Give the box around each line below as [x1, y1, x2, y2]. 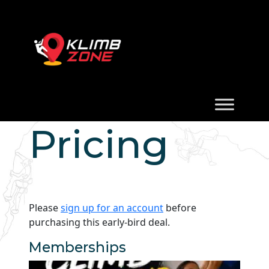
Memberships [29, 238, 126, 256]
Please [29, 201, 61, 215]
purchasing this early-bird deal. [29, 216, 170, 229]
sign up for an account [61, 201, 163, 215]
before [163, 201, 196, 215]
